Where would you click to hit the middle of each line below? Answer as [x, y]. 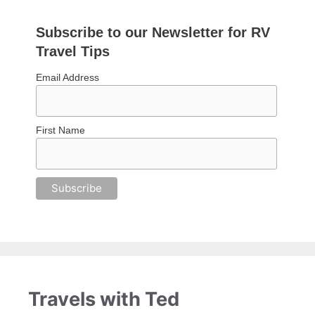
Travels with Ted [104, 299]
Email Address [68, 78]
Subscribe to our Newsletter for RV [153, 33]
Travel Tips [73, 52]
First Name [61, 130]
